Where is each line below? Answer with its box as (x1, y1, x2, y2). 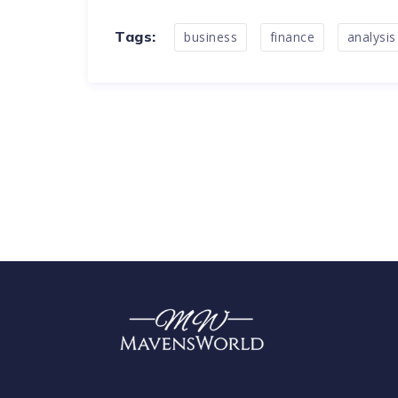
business (184, 28, 238, 45)
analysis (346, 28, 396, 45)
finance (269, 28, 315, 45)
